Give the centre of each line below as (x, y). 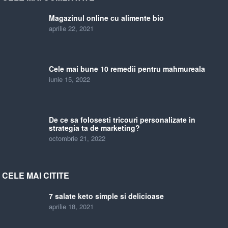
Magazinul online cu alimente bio (107, 18)
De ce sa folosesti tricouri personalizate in (122, 120)
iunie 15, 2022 (70, 79)
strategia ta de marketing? (95, 128)
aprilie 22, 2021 (72, 28)
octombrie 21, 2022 (77, 138)
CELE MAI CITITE (36, 175)
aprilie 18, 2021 (72, 206)
